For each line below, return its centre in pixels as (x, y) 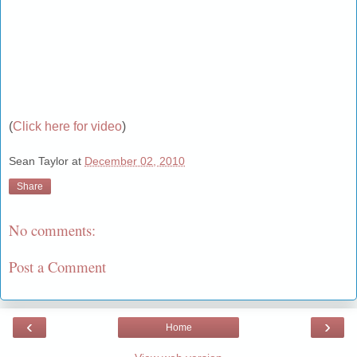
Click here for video (67, 127)
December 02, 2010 (135, 161)
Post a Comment (57, 267)
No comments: (52, 229)
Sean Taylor (39, 161)
